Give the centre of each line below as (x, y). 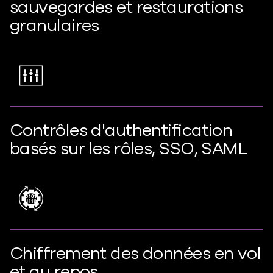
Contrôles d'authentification (121, 130)
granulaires (55, 26)
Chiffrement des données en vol (136, 253)
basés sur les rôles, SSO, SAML (129, 149)
